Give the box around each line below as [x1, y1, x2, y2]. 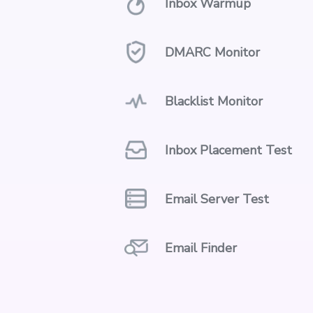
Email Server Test [165, 190, 269, 208]
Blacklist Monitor [165, 92, 263, 110]
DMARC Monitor [165, 43, 260, 61]
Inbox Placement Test [165, 141, 292, 159]
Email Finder [165, 239, 237, 256]
